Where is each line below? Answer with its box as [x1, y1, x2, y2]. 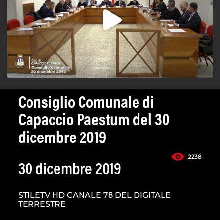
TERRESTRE [18, 199, 66, 209]
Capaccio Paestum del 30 [18, 113, 170, 130]
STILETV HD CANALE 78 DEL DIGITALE [18, 191, 171, 200]
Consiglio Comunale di [18, 95, 154, 112]
